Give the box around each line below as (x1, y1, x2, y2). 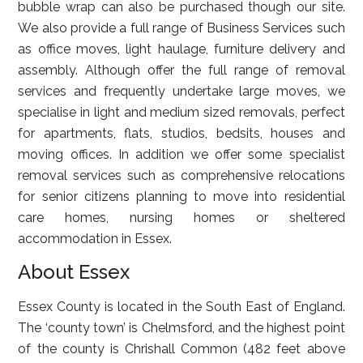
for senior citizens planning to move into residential (18, 189, 345, 204)
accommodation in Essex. (18, 231, 173, 246)
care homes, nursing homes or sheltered (18, 210, 345, 225)
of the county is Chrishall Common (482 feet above (18, 341, 345, 357)
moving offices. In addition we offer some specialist (18, 147, 345, 162)
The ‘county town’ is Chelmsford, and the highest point (18, 320, 345, 335)
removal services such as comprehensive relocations (18, 168, 345, 183)
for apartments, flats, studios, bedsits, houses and (18, 126, 345, 141)
